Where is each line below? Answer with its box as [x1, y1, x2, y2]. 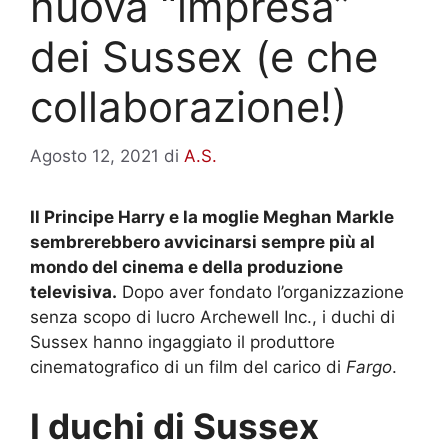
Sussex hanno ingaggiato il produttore [30, 331, 335, 352]
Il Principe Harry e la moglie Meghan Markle [30, 206, 394, 227]
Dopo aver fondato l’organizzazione [117, 281, 404, 302]
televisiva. [30, 281, 117, 302]
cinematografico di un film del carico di [30, 356, 346, 377]
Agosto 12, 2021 [30, 145, 159, 166]
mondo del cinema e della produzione [30, 256, 343, 277]
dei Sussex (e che [30, 31, 378, 82]
